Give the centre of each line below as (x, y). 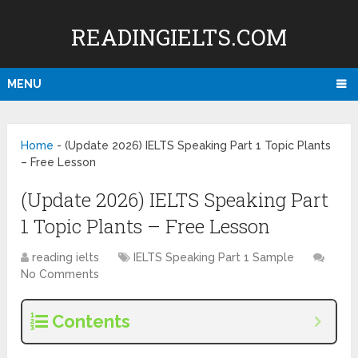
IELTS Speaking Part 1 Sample (214, 258)
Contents (91, 322)
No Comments (60, 274)
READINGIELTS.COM (179, 37)
